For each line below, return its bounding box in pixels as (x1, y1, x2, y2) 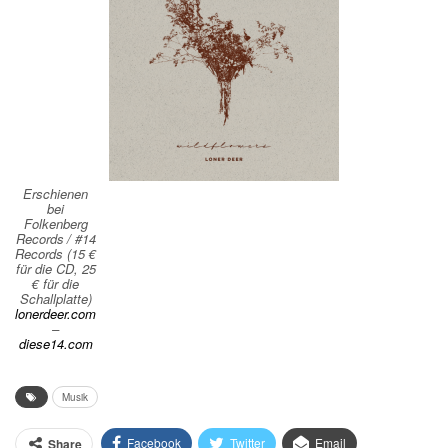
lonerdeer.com (15, 303, 96, 323)
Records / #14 (15, 228, 96, 248)
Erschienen (23, 183, 88, 203)
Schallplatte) (19, 288, 92, 308)
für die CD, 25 (15, 258, 96, 278)
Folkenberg (23, 213, 88, 233)
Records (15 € (15, 243, 96, 263)
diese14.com (18, 333, 93, 353)
